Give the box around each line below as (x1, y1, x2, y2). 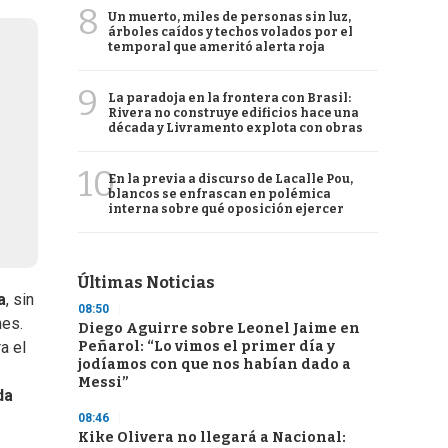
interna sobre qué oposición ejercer (108, 202, 344, 216)
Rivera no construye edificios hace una (108, 106, 359, 120)
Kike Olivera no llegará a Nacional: (78, 429, 346, 446)
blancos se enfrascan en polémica (108, 187, 331, 201)
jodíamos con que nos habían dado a (78, 356, 351, 373)
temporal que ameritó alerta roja (108, 40, 325, 54)
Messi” (78, 374, 129, 391)
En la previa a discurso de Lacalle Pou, (108, 172, 353, 186)
